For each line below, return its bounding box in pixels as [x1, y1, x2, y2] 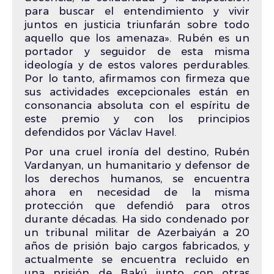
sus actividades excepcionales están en [24, 86, 250, 98]
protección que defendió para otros [24, 199, 250, 212]
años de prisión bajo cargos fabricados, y [24, 240, 250, 253]
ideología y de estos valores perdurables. [24, 59, 250, 72]
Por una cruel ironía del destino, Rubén [24, 146, 250, 158]
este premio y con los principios [24, 113, 250, 125]
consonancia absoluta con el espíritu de [24, 99, 250, 112]
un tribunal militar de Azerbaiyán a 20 [24, 226, 250, 239]
